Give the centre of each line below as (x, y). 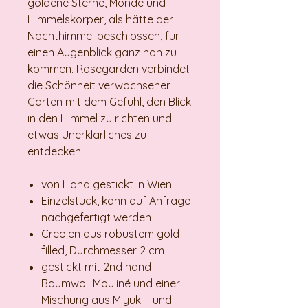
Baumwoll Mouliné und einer (111, 284)
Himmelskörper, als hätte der (100, 20)
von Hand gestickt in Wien (107, 185)
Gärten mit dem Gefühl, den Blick (109, 102)
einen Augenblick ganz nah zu (102, 53)
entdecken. (55, 152)
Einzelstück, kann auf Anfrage (116, 201)
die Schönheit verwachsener (99, 86)
